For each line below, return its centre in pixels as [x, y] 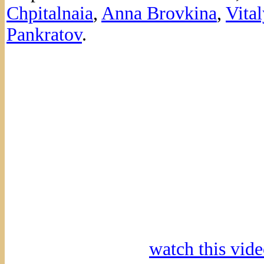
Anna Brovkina [159, 13]
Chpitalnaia [50, 13]
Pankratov [44, 34]
